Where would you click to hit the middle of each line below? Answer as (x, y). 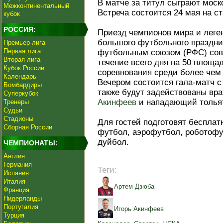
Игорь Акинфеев (139, 209)
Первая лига (22, 51)
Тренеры (16, 102)
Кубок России (24, 68)
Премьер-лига (24, 43)
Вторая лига (22, 59)
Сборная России (28, 127)
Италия (14, 181)
